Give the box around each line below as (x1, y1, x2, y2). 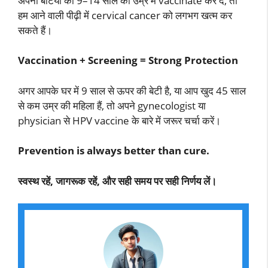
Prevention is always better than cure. (18, 144, 209, 158)
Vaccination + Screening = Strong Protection (18, 53, 238, 68)
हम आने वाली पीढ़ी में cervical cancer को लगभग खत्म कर (18, 8, 232, 22)
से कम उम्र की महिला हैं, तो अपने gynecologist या (18, 98, 206, 112)
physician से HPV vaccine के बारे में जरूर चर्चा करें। (18, 113, 221, 127)
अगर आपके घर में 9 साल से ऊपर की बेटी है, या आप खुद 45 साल (18, 83, 246, 98)
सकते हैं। (18, 23, 52, 37)
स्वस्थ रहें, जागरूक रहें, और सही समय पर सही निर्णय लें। (18, 173, 217, 188)
